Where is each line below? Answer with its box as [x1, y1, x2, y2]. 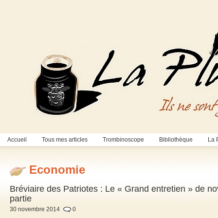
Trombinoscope [103, 136, 144, 143]
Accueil [7, 136, 27, 143]
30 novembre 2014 [10, 206, 60, 213]
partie [10, 194, 32, 204]
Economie [29, 163, 85, 177]
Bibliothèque [159, 136, 193, 143]
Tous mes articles [42, 136, 88, 143]
